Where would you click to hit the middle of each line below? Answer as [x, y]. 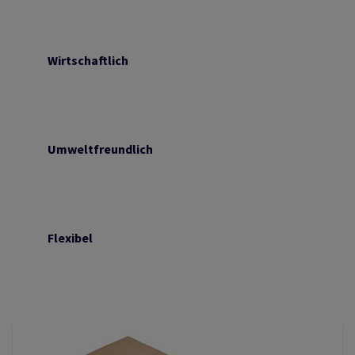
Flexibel [70, 238]
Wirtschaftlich [88, 60]
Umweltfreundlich [100, 149]
